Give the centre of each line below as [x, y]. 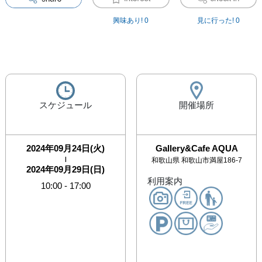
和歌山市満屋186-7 [211, 160]
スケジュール [65, 105]
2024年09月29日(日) [65, 169]
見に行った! [215, 21]
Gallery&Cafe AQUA [196, 148]
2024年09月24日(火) [65, 148]
